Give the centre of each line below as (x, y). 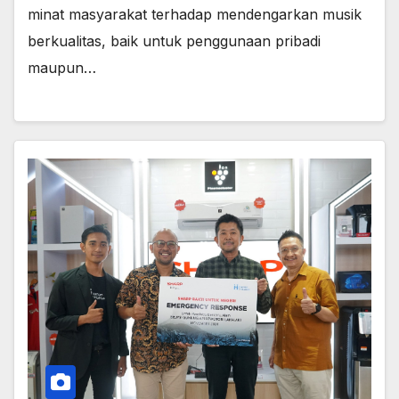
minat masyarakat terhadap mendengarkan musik (195, 14)
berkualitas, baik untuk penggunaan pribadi (174, 41)
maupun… (62, 67)
